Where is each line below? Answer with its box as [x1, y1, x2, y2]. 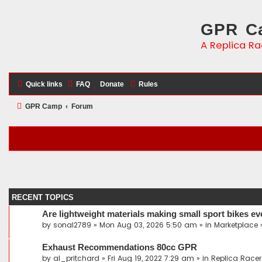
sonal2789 [53, 220, 91, 230]
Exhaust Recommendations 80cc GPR [42, 243, 197, 252]
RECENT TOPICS [12, 193, 74, 202]
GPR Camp [25, 102, 62, 111]
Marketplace [214, 220, 258, 230]
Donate [100, 80, 124, 88]
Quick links [26, 80, 63, 88]
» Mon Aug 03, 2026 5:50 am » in [91, 220, 214, 230]
